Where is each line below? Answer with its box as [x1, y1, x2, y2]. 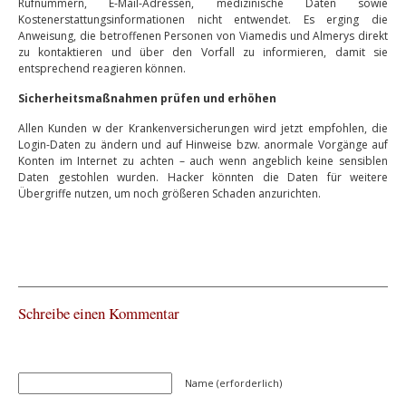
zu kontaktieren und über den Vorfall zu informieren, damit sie [18, 44, 388, 60]
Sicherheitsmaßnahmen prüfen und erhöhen [18, 91, 276, 106]
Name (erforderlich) [185, 376, 282, 390]
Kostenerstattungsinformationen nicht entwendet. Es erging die [18, 12, 388, 27]
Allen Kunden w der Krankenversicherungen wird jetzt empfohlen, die [18, 121, 388, 136]
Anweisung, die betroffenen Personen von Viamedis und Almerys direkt [18, 28, 388, 43]
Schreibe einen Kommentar [18, 303, 179, 324]
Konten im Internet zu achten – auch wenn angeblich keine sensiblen [18, 153, 388, 169]
